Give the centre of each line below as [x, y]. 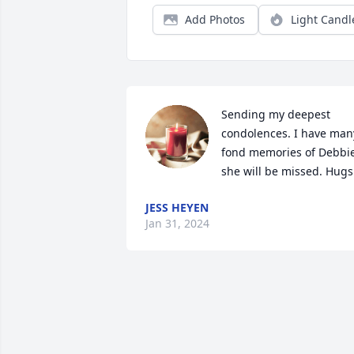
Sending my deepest [276, 114]
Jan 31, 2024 [177, 223]
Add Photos [215, 19]
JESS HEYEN [177, 207]
